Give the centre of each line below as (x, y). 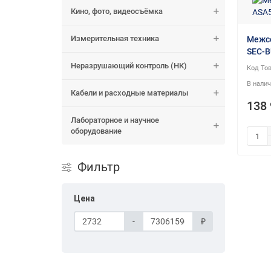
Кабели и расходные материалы (129, 93)
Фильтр (99, 167)
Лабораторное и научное (115, 120)
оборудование (96, 131)
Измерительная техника (115, 39)
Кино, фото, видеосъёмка (117, 11)
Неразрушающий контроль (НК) (129, 66)
